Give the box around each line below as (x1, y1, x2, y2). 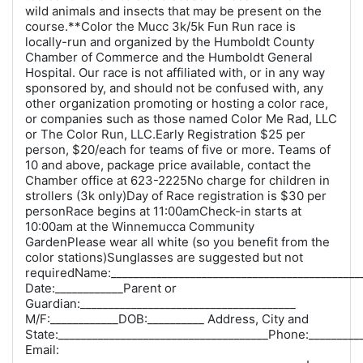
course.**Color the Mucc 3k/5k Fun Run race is (25, 19, 296, 34)
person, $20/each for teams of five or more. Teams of (25, 142, 331, 157)
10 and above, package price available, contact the (25, 157, 311, 173)
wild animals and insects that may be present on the (25, 3, 322, 19)
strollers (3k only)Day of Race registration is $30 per (25, 188, 327, 203)
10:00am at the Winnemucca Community (25, 219, 254, 234)
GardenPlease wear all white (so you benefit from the (25, 234, 330, 250)
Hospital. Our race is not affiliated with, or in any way (25, 65, 325, 80)
